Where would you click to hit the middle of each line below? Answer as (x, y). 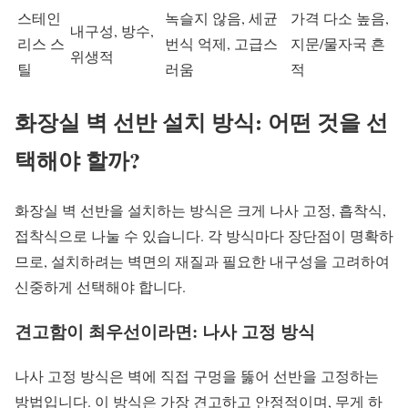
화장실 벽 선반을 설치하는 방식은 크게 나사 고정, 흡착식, (200, 210)
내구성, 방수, (112, 31)
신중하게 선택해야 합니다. (100, 287)
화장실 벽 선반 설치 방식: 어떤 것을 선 (201, 122)
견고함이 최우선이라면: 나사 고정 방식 (165, 331)
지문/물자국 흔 (338, 44)
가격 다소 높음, (340, 18)
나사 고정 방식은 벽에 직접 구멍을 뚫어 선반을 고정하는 (197, 375)
